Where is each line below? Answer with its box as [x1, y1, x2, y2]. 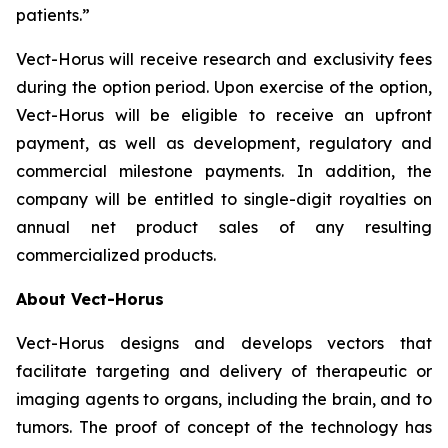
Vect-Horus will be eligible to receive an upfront [16, 105, 432, 125]
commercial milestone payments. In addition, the [16, 161, 432, 181]
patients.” [16, 5, 90, 25]
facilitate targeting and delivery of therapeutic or [16, 361, 432, 381]
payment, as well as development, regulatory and [16, 133, 432, 153]
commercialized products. [16, 245, 216, 265]
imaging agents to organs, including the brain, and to [16, 389, 432, 409]
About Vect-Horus [16, 289, 164, 309]
